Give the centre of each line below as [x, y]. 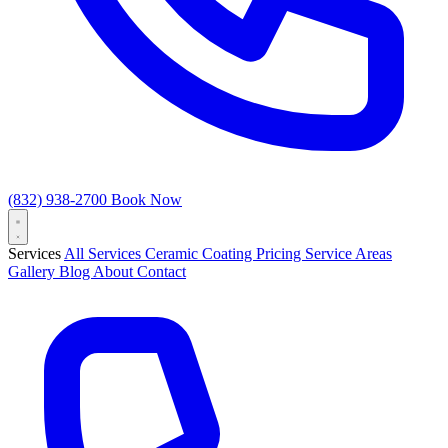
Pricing [280, 253]
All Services [104, 253]
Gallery [33, 271]
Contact [161, 271]
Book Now [146, 199]
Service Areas [348, 253]
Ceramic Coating [200, 253]
